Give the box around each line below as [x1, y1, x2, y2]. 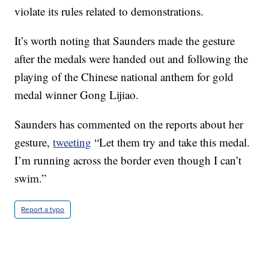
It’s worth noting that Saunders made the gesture [14, 33, 235, 49]
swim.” [14, 171, 47, 186]
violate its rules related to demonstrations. [14, 4, 204, 19]
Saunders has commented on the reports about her [14, 116, 244, 132]
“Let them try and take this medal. [91, 134, 250, 150]
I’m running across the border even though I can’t [14, 153, 242, 168]
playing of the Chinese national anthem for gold [14, 69, 234, 85]
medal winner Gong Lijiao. [14, 87, 139, 103]
